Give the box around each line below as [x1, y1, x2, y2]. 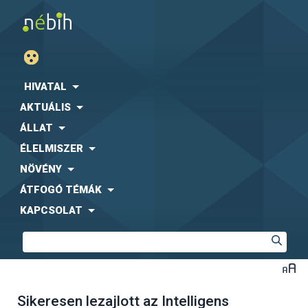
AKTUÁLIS [20, 101, 71, 113]
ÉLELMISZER [20, 142, 83, 155]
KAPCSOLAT [20, 204, 82, 217]
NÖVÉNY [20, 163, 62, 175]
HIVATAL [24, 80, 67, 93]
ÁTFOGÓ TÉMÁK [20, 184, 102, 196]
